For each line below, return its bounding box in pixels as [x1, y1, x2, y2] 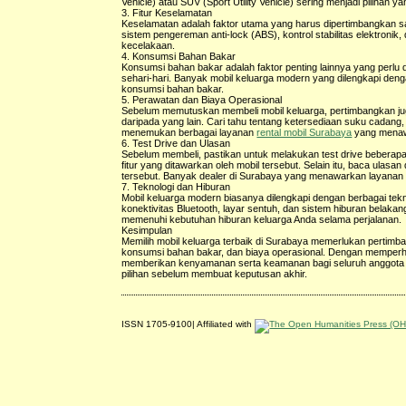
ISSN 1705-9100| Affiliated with [121, 318, 256, 329]
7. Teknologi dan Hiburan [121, 180, 231, 192]
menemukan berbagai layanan [121, 126, 257, 138]
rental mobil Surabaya [256, 126, 353, 138]
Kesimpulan [121, 224, 173, 236]
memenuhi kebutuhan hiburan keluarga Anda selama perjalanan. [121, 213, 402, 225]
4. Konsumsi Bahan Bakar [121, 50, 237, 62]
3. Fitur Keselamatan [121, 6, 213, 18]
